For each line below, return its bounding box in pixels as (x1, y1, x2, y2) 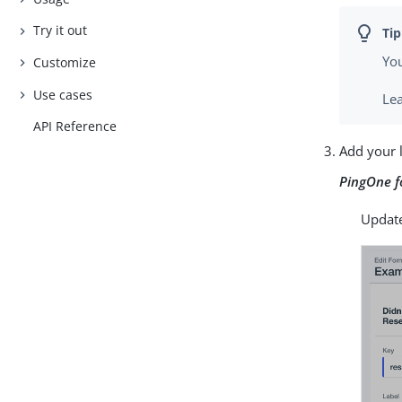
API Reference (33, 118, 118, 135)
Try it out (33, 22, 88, 39)
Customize (33, 54, 97, 71)
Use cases (33, 85, 93, 103)
